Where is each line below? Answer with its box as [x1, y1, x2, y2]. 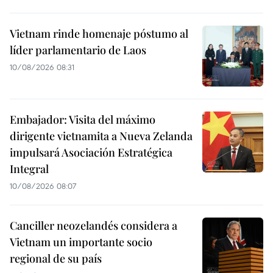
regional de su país [10, 251, 102, 266]
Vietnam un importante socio [10, 235, 152, 250]
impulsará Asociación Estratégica [10, 145, 172, 160]
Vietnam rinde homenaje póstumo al [10, 26, 188, 41]
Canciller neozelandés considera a [10, 218, 177, 233]
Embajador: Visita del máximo [10, 112, 155, 127]
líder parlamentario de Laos [10, 43, 146, 58]
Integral [10, 161, 49, 177]
